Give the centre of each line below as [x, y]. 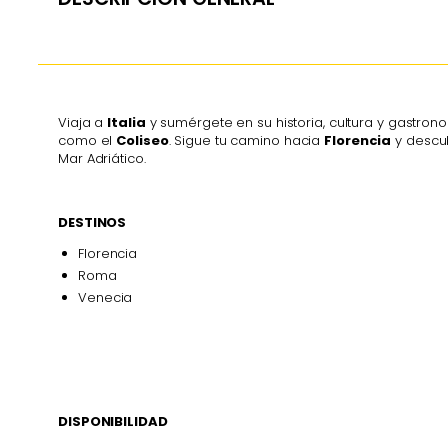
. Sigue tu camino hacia [246, 141]
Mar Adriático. [102, 159]
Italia [126, 123]
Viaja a [83, 123]
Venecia [105, 297]
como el [87, 141]
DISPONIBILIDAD [113, 421]
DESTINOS [92, 222]
